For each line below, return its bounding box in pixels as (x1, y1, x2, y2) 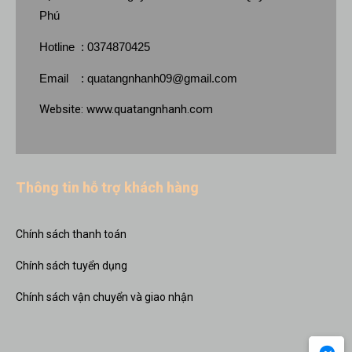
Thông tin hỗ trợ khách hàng (16, 179, 199, 196)
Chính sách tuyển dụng (16, 259, 127, 272)
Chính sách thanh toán (16, 228, 126, 240)
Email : (39, 71, 87, 85)
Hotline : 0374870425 (39, 40, 150, 53)
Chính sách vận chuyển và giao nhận (16, 291, 193, 303)
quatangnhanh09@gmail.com (87, 71, 237, 85)
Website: (39, 102, 86, 116)
